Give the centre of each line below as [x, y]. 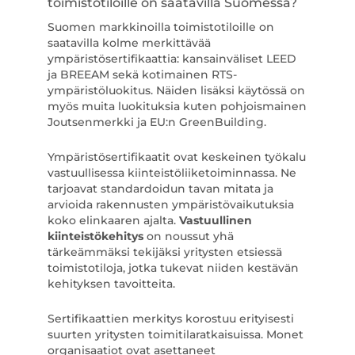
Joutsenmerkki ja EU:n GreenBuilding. [157, 122]
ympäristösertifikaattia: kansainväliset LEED [172, 59]
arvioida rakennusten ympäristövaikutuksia [170, 204]
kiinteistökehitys [95, 236]
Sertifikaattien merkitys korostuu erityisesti [170, 319]
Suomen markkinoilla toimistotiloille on [160, 27]
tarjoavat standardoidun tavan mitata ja [160, 189]
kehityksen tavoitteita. [111, 284]
